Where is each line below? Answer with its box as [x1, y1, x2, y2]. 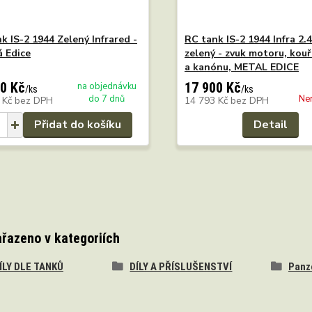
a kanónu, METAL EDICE [184, 60, 299, 74]
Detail [253, 116, 288, 132]
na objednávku [77, 79, 136, 93]
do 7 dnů [88, 92, 125, 105]
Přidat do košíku [33, 116, 121, 132]
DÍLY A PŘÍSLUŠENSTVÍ [130, 260, 233, 273]
